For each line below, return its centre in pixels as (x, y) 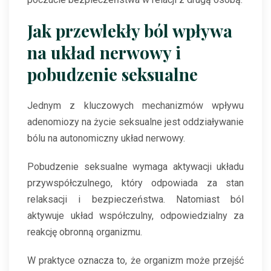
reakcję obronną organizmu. (85, 232)
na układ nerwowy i (104, 53)
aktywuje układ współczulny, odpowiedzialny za (135, 216)
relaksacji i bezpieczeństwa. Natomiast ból (135, 200)
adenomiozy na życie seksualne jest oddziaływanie (135, 122)
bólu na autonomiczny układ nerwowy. (106, 139)
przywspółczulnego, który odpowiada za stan (135, 183)
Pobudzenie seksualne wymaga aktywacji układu (135, 167)
